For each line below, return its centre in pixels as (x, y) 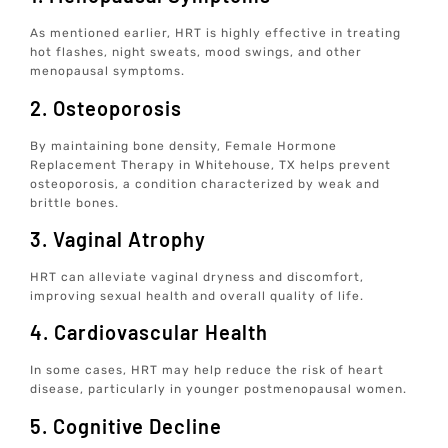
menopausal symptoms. (108, 71)
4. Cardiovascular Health (149, 332)
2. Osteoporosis (106, 107)
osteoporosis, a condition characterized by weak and (205, 183)
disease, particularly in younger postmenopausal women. (219, 389)
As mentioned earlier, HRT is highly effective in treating (216, 33)
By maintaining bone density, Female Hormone (184, 145)
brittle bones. (75, 202)
